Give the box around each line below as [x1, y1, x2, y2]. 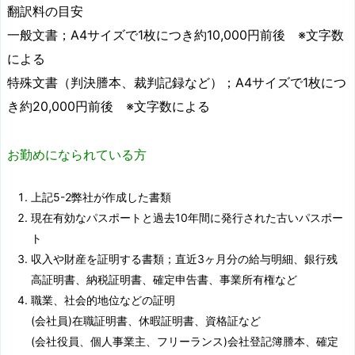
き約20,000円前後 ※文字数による [7, 98, 210, 115]
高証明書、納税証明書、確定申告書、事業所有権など [31, 273, 297, 287]
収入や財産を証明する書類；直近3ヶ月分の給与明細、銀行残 [31, 252, 338, 266]
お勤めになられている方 [7, 147, 147, 163]
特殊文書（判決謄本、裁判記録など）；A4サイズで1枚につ [7, 74, 346, 91]
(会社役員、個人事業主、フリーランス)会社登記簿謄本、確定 [31, 334, 338, 349]
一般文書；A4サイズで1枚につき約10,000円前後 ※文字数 [7, 27, 344, 44]
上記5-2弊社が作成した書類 [31, 190, 171, 204]
